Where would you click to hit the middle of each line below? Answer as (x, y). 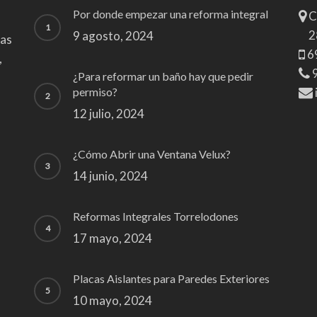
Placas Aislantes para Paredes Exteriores (171, 278)
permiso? (95, 92)
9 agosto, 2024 (113, 36)
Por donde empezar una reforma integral (171, 14)
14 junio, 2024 (110, 176)
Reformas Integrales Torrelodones (156, 216)
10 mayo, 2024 (113, 300)
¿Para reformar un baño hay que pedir (163, 76)
